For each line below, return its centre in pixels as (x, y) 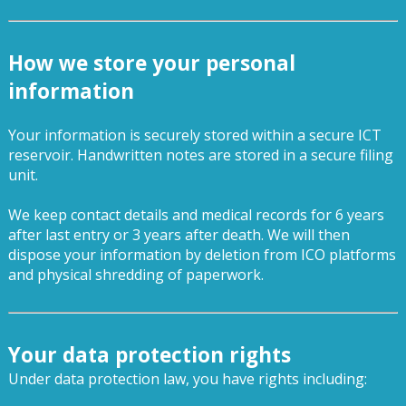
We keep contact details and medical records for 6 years (196, 214)
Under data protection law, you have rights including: (187, 378)
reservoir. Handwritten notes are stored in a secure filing (200, 155)
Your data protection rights (149, 354)
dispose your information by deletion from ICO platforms (202, 254)
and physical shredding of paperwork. (135, 274)
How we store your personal (151, 63)
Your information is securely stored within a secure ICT (194, 135)
